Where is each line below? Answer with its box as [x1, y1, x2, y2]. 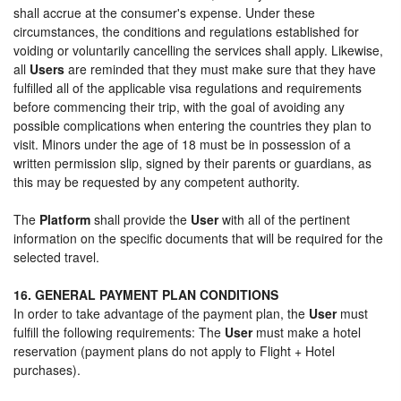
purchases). [13, 360, 81, 379]
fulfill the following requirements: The [13, 322, 225, 341]
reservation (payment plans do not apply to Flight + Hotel [13, 341, 335, 360]
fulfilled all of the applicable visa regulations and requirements [13, 78, 362, 97]
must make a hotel [252, 322, 361, 341]
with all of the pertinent [218, 209, 350, 228]
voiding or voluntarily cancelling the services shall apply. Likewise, [13, 40, 383, 59]
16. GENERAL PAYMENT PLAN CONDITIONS [13, 285, 278, 303]
